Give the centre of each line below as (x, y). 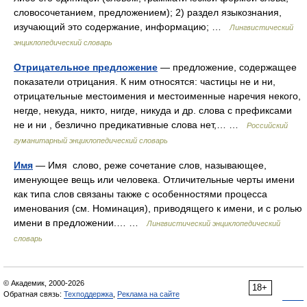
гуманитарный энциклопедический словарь (91, 140)
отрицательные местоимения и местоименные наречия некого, (157, 96)
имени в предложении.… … (80, 223)
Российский (267, 125)
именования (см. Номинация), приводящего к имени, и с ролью (158, 208)
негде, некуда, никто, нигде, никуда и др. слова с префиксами (153, 110)
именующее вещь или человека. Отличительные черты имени (154, 180)
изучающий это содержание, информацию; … (122, 27)
